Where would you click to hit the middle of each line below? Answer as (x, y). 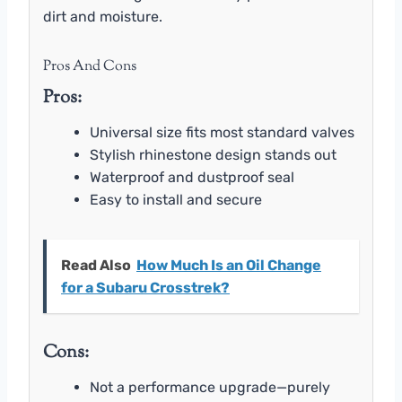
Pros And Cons (90, 66)
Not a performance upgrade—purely (210, 387)
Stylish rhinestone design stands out (213, 154)
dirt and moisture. (103, 16)
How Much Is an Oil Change (229, 265)
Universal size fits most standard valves (222, 132)
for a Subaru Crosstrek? (145, 287)
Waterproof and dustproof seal (192, 177)
